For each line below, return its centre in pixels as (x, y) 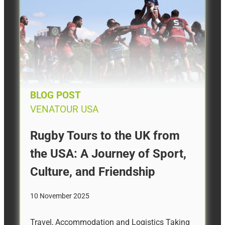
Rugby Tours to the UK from (105, 136)
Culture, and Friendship (93, 172)
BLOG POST (55, 96)
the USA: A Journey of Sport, (108, 154)
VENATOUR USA (64, 110)
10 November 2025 (60, 196)
